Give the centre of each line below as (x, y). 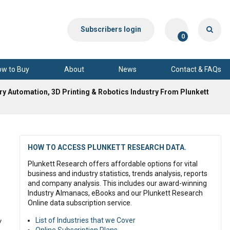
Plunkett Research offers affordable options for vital (113, 164)
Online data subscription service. (80, 203)
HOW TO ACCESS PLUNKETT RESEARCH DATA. (107, 147)
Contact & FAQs (196, 69)
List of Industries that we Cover (85, 220)
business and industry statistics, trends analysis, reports (118, 174)
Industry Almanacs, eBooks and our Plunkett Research (115, 193)
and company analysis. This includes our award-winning (117, 183)
